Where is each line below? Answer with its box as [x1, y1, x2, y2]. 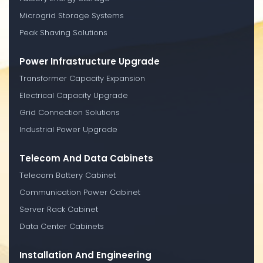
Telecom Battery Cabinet [19, 169, 116, 181]
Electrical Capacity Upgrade [19, 89, 128, 101]
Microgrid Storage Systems [19, 9, 124, 21]
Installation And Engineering [19, 248, 151, 261]
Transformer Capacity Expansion [19, 72, 145, 84]
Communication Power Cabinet [19, 186, 140, 198]
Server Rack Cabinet [19, 203, 98, 215]
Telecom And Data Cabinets [19, 151, 153, 164]
